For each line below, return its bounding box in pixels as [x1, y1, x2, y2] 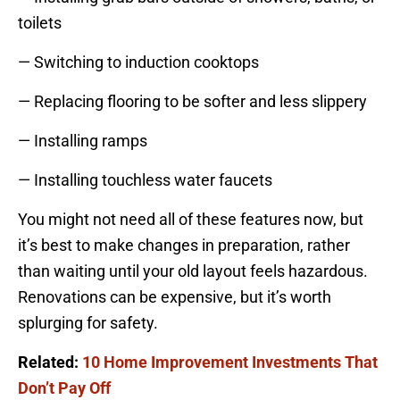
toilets [18, 13, 62, 33]
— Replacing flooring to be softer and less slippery [18, 92, 367, 112]
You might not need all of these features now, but [18, 210, 363, 229]
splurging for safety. [18, 313, 158, 333]
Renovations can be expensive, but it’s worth [18, 287, 331, 307]
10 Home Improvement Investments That [82, 353, 378, 372]
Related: [18, 353, 82, 372]
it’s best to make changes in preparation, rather [18, 236, 350, 255]
